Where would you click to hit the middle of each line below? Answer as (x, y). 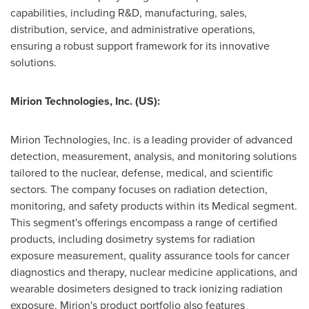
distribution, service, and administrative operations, (133, 29)
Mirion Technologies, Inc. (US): (85, 101)
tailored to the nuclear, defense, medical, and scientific (142, 173)
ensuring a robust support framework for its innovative (140, 46)
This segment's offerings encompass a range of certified (144, 222)
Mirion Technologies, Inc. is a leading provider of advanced (151, 140)
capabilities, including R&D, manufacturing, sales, (129, 13)
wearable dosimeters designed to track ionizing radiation (147, 289)
